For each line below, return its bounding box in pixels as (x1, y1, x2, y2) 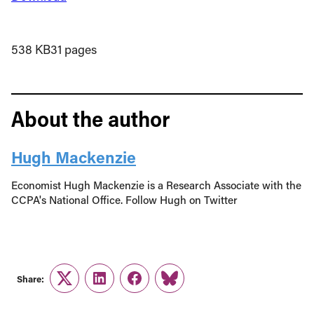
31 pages (50, 41, 97, 57)
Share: (17, 272, 44, 285)
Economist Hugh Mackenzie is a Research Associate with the (11, 178, 301, 192)
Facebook (133, 278, 187, 295)
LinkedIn (98, 278, 146, 295)
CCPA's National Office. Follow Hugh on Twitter (11, 193, 238, 207)
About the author (11, 104, 170, 132)
